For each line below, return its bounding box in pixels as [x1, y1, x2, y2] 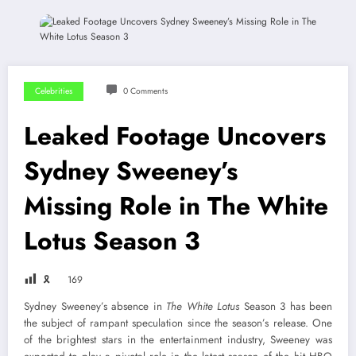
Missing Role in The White [24, 188, 328, 225]
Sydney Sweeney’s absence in [24, 299, 166, 315]
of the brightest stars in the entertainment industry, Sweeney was [24, 332, 332, 348]
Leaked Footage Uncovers [24, 118, 326, 155]
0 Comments [122, 85, 168, 98]
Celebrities [35, 85, 72, 98]
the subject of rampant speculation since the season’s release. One [24, 315, 332, 331]
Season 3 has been [239, 299, 332, 315]
